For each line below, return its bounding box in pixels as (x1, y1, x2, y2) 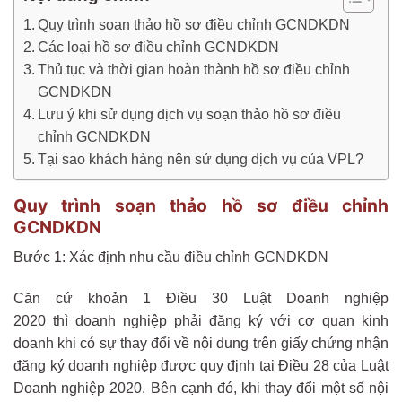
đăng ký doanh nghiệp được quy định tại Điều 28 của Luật (13, 358, 389, 374)
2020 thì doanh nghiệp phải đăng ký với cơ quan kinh (13, 313, 389, 329)
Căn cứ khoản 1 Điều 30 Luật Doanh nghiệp (13, 291, 389, 307)
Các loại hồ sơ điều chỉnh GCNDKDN (38, 39, 280, 55)
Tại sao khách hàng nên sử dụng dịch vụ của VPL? (38, 151, 364, 167)
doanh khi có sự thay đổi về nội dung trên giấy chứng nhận (13, 336, 389, 352)
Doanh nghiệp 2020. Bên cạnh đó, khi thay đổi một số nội (13, 380, 389, 397)
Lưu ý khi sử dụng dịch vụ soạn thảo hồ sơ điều (38, 106, 342, 122)
